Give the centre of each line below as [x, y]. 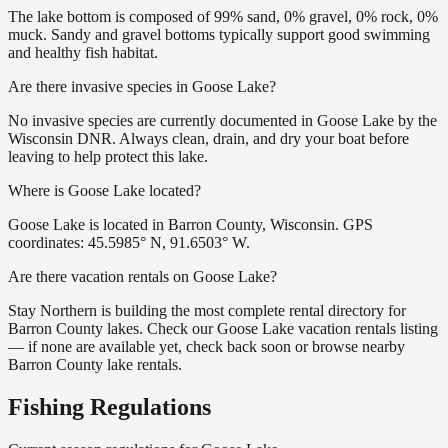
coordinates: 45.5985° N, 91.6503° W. [129, 242]
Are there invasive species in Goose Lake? [142, 86]
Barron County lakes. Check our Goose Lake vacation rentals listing [223, 328]
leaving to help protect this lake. [108, 156]
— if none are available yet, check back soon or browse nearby [206, 346]
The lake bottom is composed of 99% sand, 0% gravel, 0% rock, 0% [223, 16]
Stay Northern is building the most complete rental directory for [207, 310]
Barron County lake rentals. [95, 364]
